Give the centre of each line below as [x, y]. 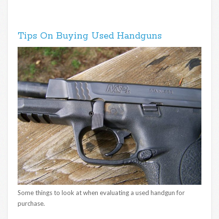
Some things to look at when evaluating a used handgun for [101, 193]
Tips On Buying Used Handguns [90, 36]
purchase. [31, 204]
